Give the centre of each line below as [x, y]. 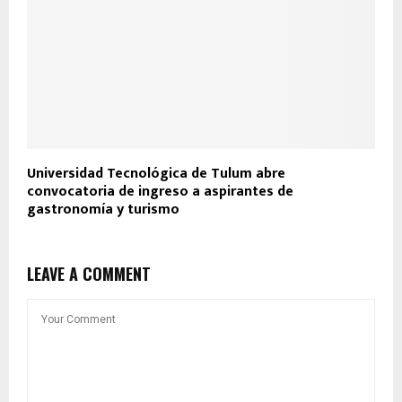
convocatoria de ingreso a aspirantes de [160, 192]
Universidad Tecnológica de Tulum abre [156, 174]
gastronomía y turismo [103, 210]
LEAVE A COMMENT [89, 274]
